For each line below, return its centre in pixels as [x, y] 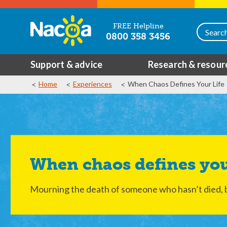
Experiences [92, 84]
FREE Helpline [138, 26]
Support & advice [67, 65]
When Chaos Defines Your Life [176, 84]
